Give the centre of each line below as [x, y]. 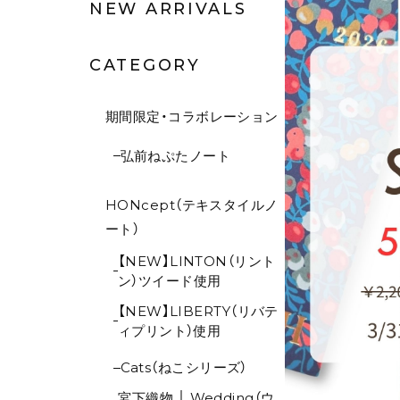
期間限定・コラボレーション [192, 117]
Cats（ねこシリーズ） [183, 368]
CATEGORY [145, 66]
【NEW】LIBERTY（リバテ [198, 311]
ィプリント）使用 [169, 330]
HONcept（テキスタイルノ [192, 204]
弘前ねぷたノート [175, 155]
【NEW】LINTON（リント [196, 261]
